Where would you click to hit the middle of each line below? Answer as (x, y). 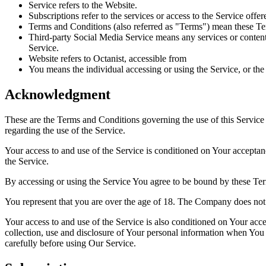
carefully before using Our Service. (70, 243)
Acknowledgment (58, 95)
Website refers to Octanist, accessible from (107, 59)
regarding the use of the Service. (65, 131)
